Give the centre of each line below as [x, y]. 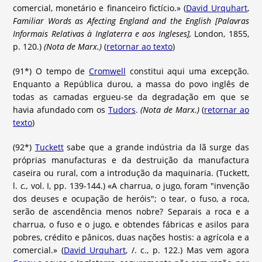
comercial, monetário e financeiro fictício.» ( [99, 8]
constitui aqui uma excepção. [187, 71]
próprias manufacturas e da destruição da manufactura [131, 160]
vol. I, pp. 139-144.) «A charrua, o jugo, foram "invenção [140, 186]
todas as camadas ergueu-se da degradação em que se [131, 97]
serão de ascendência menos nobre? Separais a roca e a [131, 212]
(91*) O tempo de [51, 71]
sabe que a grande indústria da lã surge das [156, 147]
